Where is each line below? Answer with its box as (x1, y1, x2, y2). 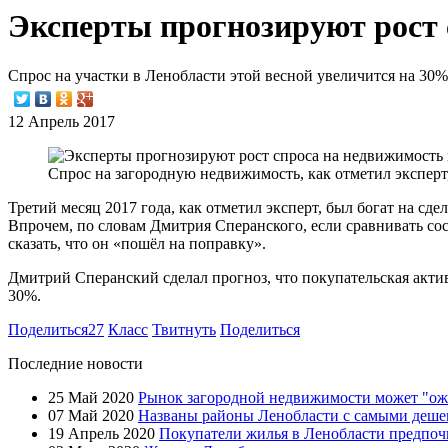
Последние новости (8, 354, 143, 372)
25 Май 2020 (48, 388, 134, 406)
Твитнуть (152, 320, 216, 338)
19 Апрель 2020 (48, 424, 155, 442)
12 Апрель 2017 (8, 112, 115, 130)
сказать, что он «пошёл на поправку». (8, 234, 266, 252)
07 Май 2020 (48, 406, 134, 424)
